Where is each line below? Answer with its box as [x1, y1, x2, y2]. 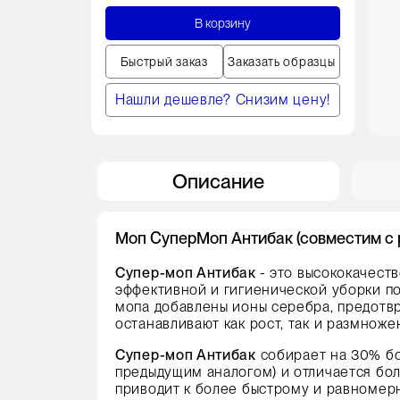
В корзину [195, 16, 251, 30]
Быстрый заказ [120, 54, 208, 69]
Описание [172, 170, 264, 193]
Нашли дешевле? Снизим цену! [115, 91, 330, 108]
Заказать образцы [228, 54, 336, 69]
